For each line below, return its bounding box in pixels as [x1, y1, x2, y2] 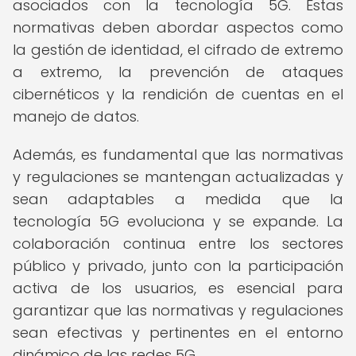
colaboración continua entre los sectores [13, 234, 343, 253]
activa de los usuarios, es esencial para [13, 278, 343, 298]
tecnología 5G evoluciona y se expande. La [13, 211, 343, 231]
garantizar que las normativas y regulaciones [13, 300, 343, 320]
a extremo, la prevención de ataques [13, 62, 343, 82]
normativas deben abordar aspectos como [13, 17, 343, 37]
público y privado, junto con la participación [13, 256, 343, 276]
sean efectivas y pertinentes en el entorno [13, 323, 343, 342]
